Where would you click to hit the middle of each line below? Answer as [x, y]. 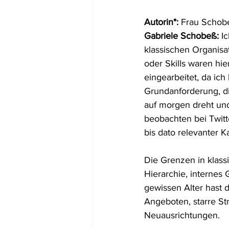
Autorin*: [163, 22]
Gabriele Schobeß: [183, 36]
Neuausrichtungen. [182, 215]
